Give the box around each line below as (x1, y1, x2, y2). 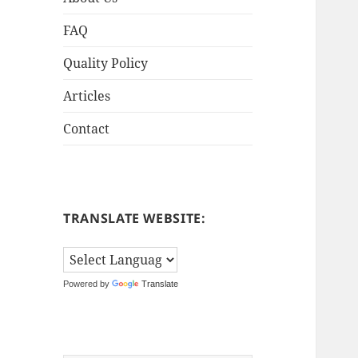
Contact (63, 120, 110, 138)
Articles (63, 87, 111, 105)
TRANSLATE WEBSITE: (63, 209, 206, 228)
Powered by (63, 279, 113, 289)
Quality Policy (63, 54, 149, 73)
